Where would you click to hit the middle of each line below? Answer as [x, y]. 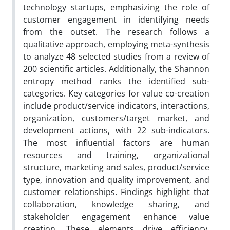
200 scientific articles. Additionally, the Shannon [116, 69]
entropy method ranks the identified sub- [116, 81]
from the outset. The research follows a [116, 32]
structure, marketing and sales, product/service [116, 167]
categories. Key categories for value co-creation [116, 93]
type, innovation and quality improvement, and [116, 179]
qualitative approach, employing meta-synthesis [116, 44]
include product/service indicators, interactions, [116, 106]
